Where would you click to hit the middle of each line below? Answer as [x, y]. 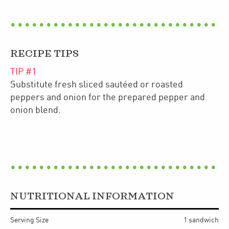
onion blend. [36, 110]
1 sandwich [201, 220]
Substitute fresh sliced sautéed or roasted [97, 84]
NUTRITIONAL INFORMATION [92, 196]
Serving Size [29, 220]
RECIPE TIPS [44, 54]
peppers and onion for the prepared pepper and [108, 97]
